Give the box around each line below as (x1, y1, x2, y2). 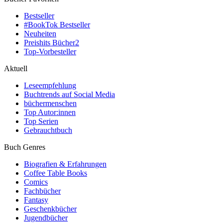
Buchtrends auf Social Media (24, 90, 115, 99)
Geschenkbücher (24, 205, 77, 213)
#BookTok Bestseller (24, 20, 90, 29)
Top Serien (24, 117, 58, 125)
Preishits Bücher (24, 38, 75, 47)
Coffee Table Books (24, 169, 87, 177)
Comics (24, 178, 48, 186)
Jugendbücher (24, 214, 68, 222)
